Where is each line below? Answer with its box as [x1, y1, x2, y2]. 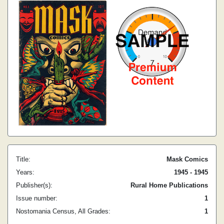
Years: [16, 168, 34, 176]
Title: [16, 155, 30, 163]
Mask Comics [166, 155, 208, 163]
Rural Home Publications [130, 181, 208, 189]
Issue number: [16, 194, 57, 202]
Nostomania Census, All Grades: [16, 207, 110, 215]
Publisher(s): [16, 181, 52, 189]
